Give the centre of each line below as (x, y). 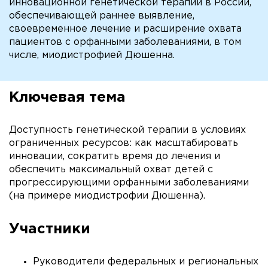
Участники (50, 229)
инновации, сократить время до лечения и (115, 156)
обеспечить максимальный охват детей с (111, 170)
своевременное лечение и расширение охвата (125, 29)
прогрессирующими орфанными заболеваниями (129, 183)
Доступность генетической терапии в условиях (127, 130)
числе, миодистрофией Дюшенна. (92, 55)
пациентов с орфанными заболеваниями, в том (125, 42)
